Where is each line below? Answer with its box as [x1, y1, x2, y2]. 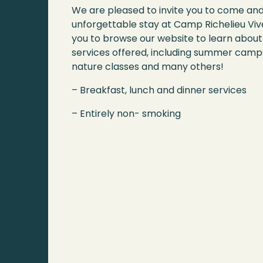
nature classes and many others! [72, 60, 224, 74]
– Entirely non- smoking [72, 107, 181, 121]
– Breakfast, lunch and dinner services [72, 83, 247, 97]
